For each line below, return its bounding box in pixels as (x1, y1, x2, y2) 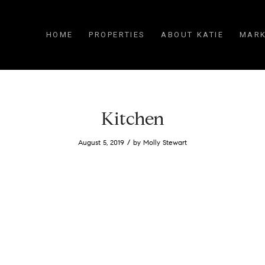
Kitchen (101, 108, 164, 130)
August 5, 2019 (78, 138, 124, 147)
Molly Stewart (143, 138, 187, 147)
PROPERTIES (89, 30, 146, 39)
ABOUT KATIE (161, 30, 224, 39)
